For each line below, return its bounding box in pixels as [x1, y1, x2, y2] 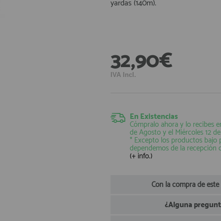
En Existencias [130, 110, 178, 123]
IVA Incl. [110, 71, 136, 78]
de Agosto [130, 126, 161, 139]
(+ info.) [130, 150, 152, 162]
